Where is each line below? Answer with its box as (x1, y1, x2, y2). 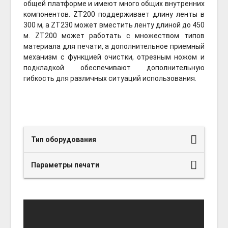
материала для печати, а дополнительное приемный (23, 42, 205, 50)
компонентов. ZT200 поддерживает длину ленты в (23, 10, 205, 18)
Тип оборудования (31, 135, 97, 144)
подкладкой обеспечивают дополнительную (23, 63, 205, 72)
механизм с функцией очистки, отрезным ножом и (23, 52, 205, 61)
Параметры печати (31, 160, 100, 169)
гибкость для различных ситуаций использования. (23, 74, 197, 82)
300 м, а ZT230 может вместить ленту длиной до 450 (23, 20, 205, 29)
